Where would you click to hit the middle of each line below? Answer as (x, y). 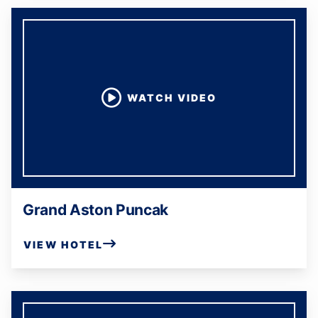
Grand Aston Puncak (96, 210)
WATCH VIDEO (172, 98)
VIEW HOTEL (64, 244)
